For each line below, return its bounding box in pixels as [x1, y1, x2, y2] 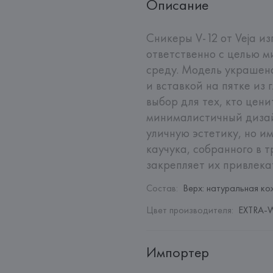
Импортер [146, 242, 209, 261]
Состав [146, 182, 176, 194]
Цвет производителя [146, 204, 232, 216]
